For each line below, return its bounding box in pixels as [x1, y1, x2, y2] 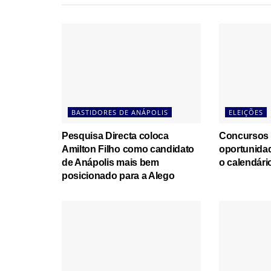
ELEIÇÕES [228, 107, 263, 117]
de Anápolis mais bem [62, 157, 159, 168]
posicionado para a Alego [62, 170, 175, 181]
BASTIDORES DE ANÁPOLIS [71, 107, 168, 117]
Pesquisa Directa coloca [62, 130, 169, 141]
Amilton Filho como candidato [62, 143, 195, 154]
